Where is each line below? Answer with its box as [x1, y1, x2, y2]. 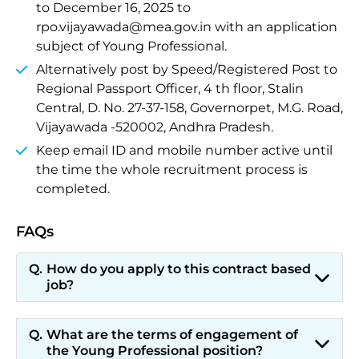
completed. [36, 181, 110, 196]
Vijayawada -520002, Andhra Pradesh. [36, 119, 273, 135]
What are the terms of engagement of [46, 327, 298, 342]
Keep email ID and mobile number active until [36, 143, 333, 158]
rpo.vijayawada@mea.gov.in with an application [36, 19, 337, 34]
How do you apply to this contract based [46, 261, 311, 276]
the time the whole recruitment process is [36, 162, 308, 177]
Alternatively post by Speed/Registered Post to [36, 62, 337, 77]
